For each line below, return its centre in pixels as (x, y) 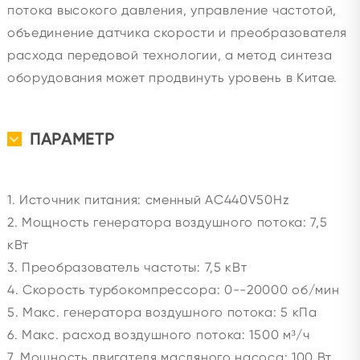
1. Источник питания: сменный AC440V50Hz (148, 200)
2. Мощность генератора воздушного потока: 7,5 (167, 222)
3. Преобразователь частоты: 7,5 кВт (127, 267)
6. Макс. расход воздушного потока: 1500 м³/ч (158, 335)
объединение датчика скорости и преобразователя (177, 33)
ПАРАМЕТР (72, 139)
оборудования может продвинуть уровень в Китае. (172, 78)
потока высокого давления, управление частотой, (172, 10)
